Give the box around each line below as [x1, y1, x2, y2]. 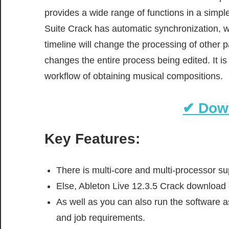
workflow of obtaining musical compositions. [44, 71, 223, 81]
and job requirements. [56, 212, 145, 223]
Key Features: [44, 130, 140, 147]
